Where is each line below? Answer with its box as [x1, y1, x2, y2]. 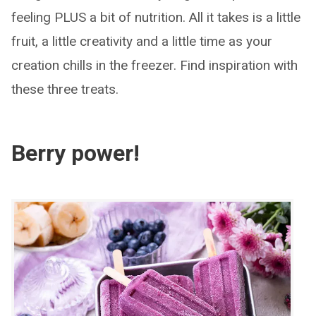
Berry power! [11, 140, 140, 167]
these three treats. [11, 81, 119, 98]
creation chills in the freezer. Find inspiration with [11, 57, 298, 74]
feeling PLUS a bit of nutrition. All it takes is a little [11, 9, 300, 26]
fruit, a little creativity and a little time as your [11, 33, 272, 50]
